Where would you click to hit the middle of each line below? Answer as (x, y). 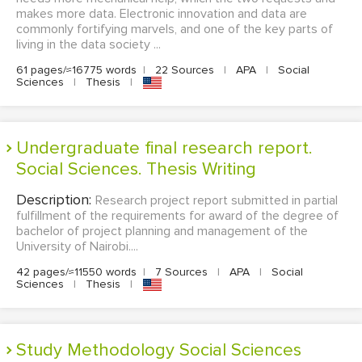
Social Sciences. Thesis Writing (136, 170)
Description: (56, 200)
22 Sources (185, 70)
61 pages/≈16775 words (76, 70)
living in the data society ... (88, 44)
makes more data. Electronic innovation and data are (162, 14)
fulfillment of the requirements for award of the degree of (177, 216)
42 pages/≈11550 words (76, 272)
